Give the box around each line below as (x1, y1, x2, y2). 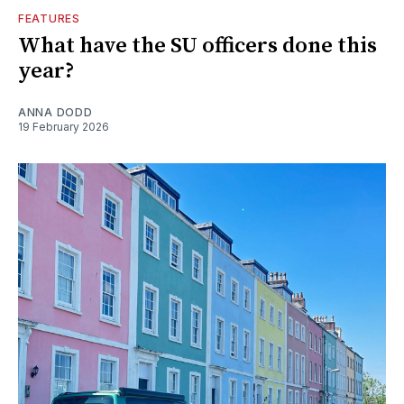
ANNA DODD (18, 105, 93, 119)
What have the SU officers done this (18, 32, 377, 60)
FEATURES (18, 11, 80, 25)
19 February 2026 (18, 119, 109, 133)
